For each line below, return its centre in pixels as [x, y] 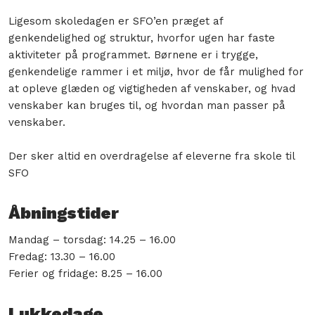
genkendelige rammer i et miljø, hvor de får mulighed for [156, 72]
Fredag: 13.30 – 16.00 [62, 257]
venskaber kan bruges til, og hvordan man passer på [147, 106]
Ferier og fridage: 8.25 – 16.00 [85, 274]
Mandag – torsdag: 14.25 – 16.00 [92, 240]
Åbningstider [63, 213]
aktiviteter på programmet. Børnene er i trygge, [133, 55]
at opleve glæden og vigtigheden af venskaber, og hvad [152, 89]
